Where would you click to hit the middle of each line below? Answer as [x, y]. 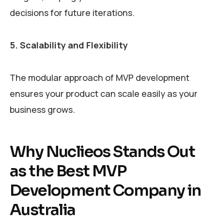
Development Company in [105, 190]
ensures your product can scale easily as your [104, 93]
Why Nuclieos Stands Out [102, 151]
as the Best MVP [68, 171]
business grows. [43, 109]
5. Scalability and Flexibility [69, 45]
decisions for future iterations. [73, 13]
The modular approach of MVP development [100, 77]
